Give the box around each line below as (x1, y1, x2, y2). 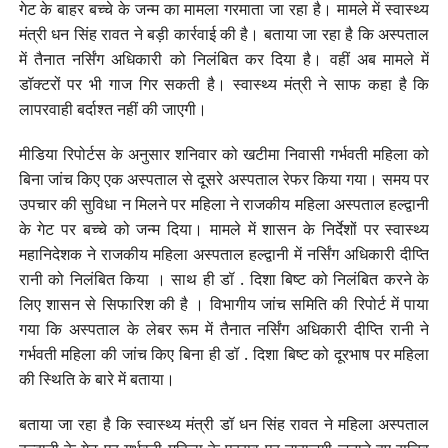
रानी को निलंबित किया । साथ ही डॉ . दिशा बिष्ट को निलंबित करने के (18, 267, 430, 290)
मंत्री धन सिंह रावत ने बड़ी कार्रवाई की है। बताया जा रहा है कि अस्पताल (18, 22, 430, 45)
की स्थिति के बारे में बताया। (18, 367, 175, 390)
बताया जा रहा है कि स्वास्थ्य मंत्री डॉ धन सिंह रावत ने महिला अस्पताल (18, 412, 430, 435)
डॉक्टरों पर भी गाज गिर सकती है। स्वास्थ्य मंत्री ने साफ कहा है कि (18, 72, 430, 95)
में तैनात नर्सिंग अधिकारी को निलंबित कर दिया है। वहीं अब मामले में (18, 47, 430, 70)
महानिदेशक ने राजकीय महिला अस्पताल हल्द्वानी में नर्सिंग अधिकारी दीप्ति (18, 242, 430, 265)
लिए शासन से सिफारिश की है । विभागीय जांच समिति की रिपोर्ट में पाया (18, 292, 430, 315)
